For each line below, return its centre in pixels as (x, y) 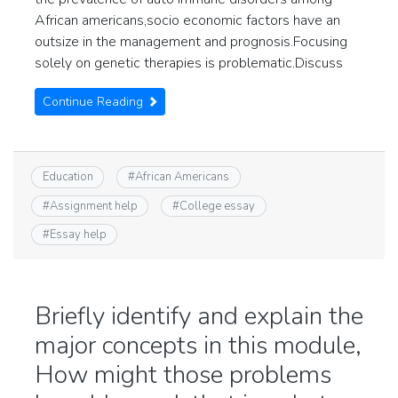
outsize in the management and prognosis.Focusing (191, 42)
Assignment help (93, 206)
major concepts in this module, (198, 346)
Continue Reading (95, 102)
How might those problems (183, 375)
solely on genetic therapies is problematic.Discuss (189, 64)
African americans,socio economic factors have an (187, 21)
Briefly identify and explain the (199, 317)
